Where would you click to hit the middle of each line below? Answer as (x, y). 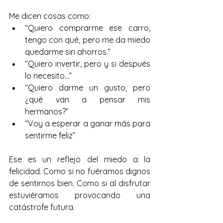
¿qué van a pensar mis (88, 100)
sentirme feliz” (50, 135)
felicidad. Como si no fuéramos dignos (80, 171)
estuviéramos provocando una (80, 195)
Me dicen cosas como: (50, 16)
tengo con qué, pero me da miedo (88, 40)
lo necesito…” (48, 76)
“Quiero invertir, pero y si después (88, 64)
